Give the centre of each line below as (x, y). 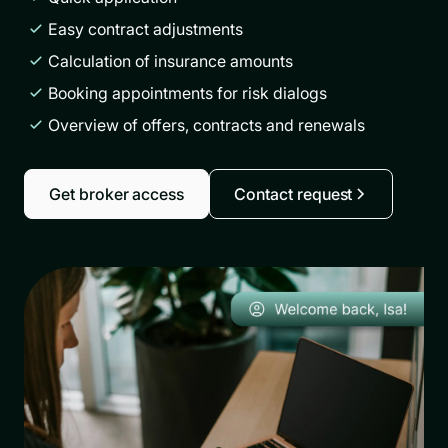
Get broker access (117, 194)
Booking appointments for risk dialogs (187, 93)
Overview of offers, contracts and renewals (206, 125)
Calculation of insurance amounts (170, 61)
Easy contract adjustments (145, 29)
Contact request (293, 194)
